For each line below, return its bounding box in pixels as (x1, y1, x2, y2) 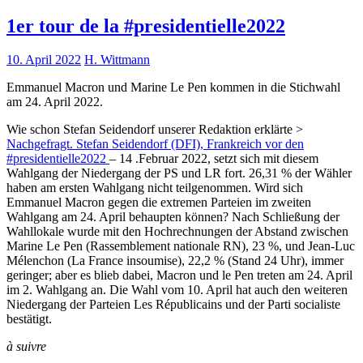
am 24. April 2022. (6, 95, 103, 109)
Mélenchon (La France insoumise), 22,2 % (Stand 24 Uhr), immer (6, 254, 344, 268)
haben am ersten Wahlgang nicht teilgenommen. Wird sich (6, 181, 303, 195)
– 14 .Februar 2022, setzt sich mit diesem (109, 152, 318, 166)
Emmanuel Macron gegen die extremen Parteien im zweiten (6, 195, 311, 210)
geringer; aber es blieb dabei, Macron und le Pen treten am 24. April (6, 268, 352, 283)
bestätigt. (6, 312, 52, 327)
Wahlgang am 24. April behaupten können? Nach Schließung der (6, 210, 340, 224)
